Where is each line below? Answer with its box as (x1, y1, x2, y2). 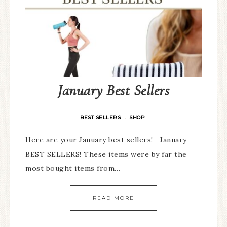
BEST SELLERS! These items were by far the (25, 149, 187, 159)
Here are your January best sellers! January (25, 135, 187, 144)
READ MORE (93, 195, 134, 201)
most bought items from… (25, 164, 121, 173)
